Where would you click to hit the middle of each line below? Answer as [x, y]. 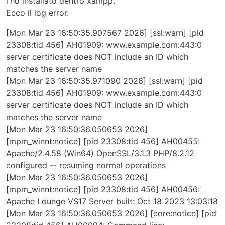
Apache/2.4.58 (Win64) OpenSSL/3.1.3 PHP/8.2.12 [100, 153]
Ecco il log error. [37, 13]
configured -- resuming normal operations [86, 165]
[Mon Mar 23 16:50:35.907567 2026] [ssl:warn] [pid [105, 33]
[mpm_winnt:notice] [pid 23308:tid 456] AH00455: [103, 141]
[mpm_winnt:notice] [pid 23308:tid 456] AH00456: [103, 190]
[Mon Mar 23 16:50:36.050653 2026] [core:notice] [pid [111, 214]
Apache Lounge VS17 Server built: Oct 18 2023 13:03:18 [112, 202]
